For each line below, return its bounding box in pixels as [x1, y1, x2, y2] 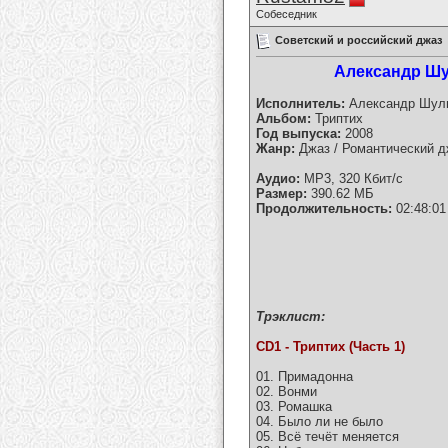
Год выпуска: [256, 126, 341, 142]
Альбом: [256, 111, 315, 127]
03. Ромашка [256, 399, 332, 415]
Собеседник [256, 8, 317, 20]
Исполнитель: [256, 96, 345, 112]
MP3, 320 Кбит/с [300, 171, 403, 187]
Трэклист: [256, 309, 325, 325]
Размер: [256, 186, 307, 202]
